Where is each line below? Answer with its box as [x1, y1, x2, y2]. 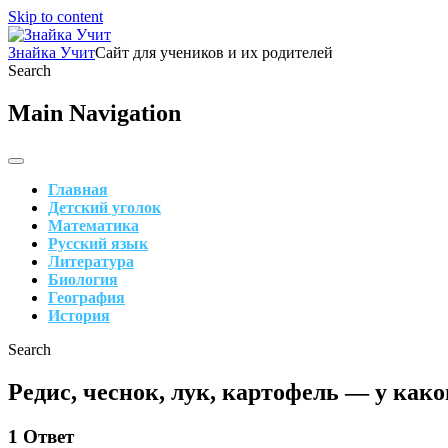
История [48, 306, 110, 324]
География [48, 288, 125, 306]
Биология [48, 270, 118, 288]
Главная [48, 180, 108, 198]
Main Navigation [8, 99, 181, 126]
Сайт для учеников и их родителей [95, 44, 333, 61]
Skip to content [8, 8, 103, 25]
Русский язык [48, 234, 148, 252]
